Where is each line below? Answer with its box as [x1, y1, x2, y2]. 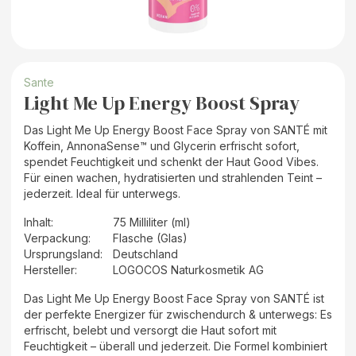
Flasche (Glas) [113, 230, 188, 245]
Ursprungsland [24, 246, 100, 261]
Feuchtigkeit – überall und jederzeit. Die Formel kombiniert [24, 339, 327, 353]
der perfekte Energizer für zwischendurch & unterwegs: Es [24, 307, 332, 321]
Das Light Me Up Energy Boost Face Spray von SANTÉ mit [24, 122, 327, 137]
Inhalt [24, 215, 51, 229]
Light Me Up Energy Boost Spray [24, 89, 300, 116]
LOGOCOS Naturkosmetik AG [113, 262, 264, 277]
